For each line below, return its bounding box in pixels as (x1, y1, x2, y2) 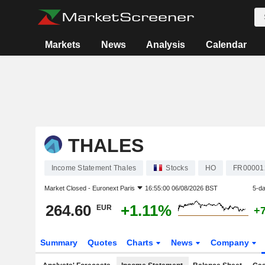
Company (211, 238, 252, 247)
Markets (45, 40, 81, 50)
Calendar (205, 40, 247, 50)
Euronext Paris (92, 185, 135, 192)
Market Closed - (44, 185, 92, 192)
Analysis (146, 40, 186, 50)
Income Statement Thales (51, 164, 137, 172)
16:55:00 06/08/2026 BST (144, 185, 218, 192)
